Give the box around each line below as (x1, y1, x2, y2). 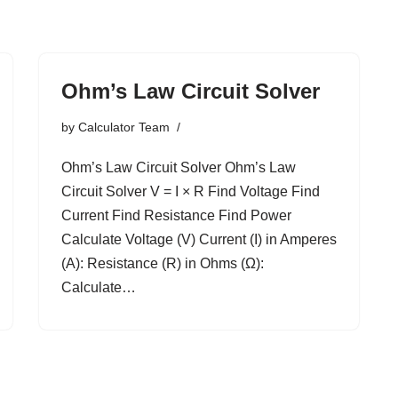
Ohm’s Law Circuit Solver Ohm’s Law (61, 160, 296, 175)
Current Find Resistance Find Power (61, 208, 291, 223)
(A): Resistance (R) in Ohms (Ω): (61, 256, 264, 271)
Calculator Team (78, 120, 170, 134)
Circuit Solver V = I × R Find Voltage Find (61, 184, 320, 199)
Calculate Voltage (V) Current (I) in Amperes (61, 232, 337, 247)
